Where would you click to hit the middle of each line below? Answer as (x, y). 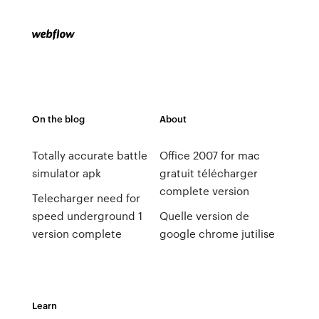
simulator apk (66, 173)
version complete (77, 234)
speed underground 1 (87, 216)
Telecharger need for (86, 198)
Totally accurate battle (89, 155)
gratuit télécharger (208, 173)
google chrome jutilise (217, 234)
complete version (204, 191)
